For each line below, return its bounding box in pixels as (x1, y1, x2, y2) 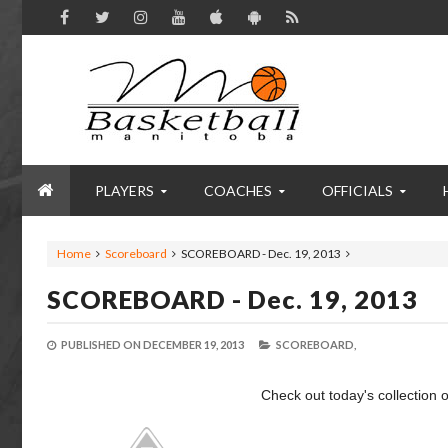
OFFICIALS (322, 182, 393, 199)
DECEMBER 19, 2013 (143, 338, 244, 351)
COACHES (204, 182, 272, 199)
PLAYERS (95, 182, 154, 199)
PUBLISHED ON (59, 338, 143, 351)
